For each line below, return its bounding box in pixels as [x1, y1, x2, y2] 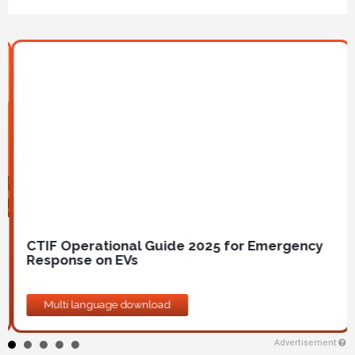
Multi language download [40, 298, 167, 311]
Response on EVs [23, 252, 135, 269]
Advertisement [273, 338, 337, 348]
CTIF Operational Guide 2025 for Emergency [23, 238, 319, 254]
